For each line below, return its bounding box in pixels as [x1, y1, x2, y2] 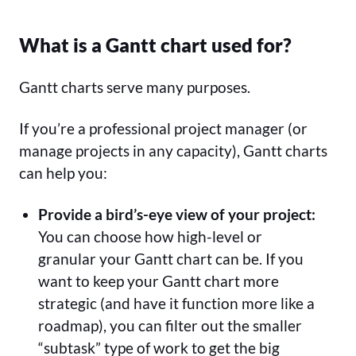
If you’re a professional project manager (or [19, 118, 308, 137]
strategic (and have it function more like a [38, 293, 315, 312]
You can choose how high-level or [38, 226, 262, 246]
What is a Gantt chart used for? [19, 33, 292, 56]
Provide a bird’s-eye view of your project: [38, 204, 315, 223]
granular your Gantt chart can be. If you [38, 249, 304, 268]
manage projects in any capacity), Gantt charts [19, 141, 327, 160]
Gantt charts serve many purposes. [19, 77, 250, 96]
